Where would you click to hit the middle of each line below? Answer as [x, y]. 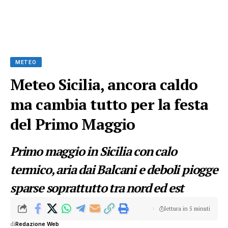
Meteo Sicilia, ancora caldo [104, 84]
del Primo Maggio [73, 124]
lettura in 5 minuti [187, 208]
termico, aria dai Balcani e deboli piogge [114, 169]
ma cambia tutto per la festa [109, 104]
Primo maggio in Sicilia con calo [93, 151]
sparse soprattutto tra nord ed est [97, 188]
